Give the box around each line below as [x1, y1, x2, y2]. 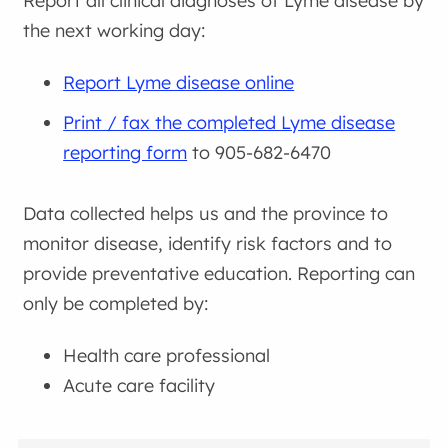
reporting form [63, 140, 188, 164]
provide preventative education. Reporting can [23, 262, 416, 286]
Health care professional [63, 343, 271, 367]
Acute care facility [63, 373, 216, 397]
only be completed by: [23, 292, 209, 316]
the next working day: [23, 19, 206, 43]
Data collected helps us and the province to [23, 202, 389, 226]
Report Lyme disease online [63, 70, 295, 94]
